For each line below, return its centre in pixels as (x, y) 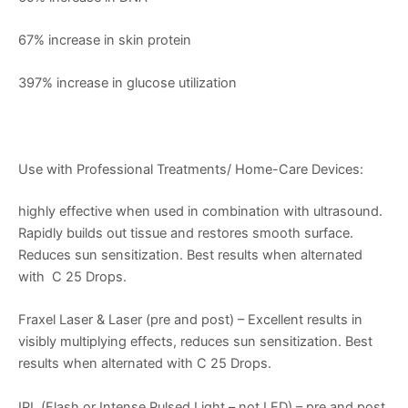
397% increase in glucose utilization (127, 83)
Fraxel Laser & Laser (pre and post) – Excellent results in (190, 320)
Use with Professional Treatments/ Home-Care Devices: (191, 170)
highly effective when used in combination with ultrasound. (200, 211)
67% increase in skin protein (105, 41)
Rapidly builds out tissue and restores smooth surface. (186, 233)
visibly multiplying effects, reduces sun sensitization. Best (195, 342)
